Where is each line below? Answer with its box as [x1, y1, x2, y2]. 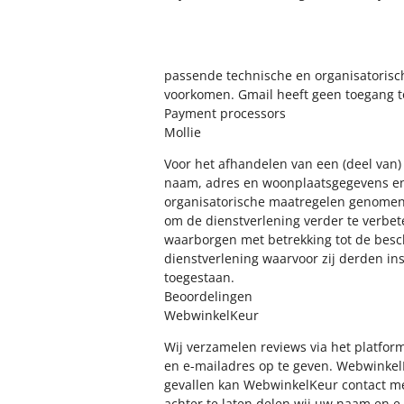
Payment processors [164, 105, 286, 122]
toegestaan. [164, 269, 234, 286]
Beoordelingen [164, 288, 252, 305]
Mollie [164, 124, 201, 141]
